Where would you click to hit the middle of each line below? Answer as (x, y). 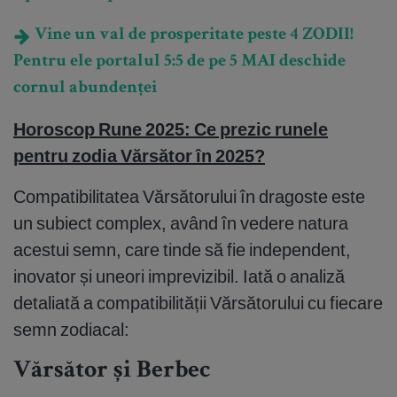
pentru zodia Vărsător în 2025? (139, 156)
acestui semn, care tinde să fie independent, (182, 250)
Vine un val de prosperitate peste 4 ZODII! (192, 36)
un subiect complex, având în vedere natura (181, 223)
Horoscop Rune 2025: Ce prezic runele (171, 129)
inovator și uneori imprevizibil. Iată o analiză (179, 276)
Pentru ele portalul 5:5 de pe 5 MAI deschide (179, 62)
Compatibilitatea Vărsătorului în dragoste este (189, 197)
